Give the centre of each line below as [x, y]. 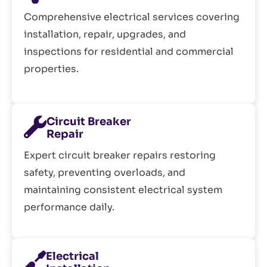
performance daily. [69, 207]
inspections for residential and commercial [129, 52]
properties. [51, 69]
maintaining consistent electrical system [123, 190]
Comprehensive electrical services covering [132, 17]
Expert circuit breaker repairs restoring [120, 156]
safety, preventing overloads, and [105, 173]
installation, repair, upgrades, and [105, 35]
